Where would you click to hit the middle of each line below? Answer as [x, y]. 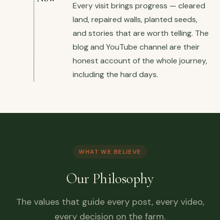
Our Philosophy [110, 178]
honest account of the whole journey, [140, 60]
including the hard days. [115, 74]
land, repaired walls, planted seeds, [135, 19]
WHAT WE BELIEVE [110, 151]
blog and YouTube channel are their [136, 47]
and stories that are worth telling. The [141, 33]
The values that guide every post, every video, [110, 202]
